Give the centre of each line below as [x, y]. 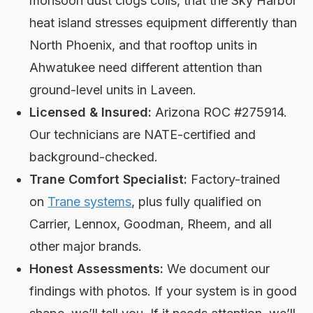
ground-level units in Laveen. [113, 90]
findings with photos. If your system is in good [163, 291]
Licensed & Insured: [91, 112]
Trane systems [90, 202]
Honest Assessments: [97, 269]
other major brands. [86, 247]
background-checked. [94, 157]
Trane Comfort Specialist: [109, 180]
